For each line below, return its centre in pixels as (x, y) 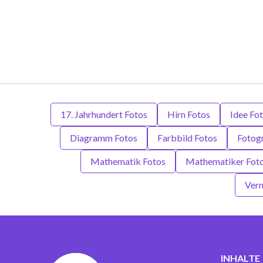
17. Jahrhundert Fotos (104, 114)
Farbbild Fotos (187, 138)
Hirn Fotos (189, 114)
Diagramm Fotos (104, 138)
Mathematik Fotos (128, 161)
